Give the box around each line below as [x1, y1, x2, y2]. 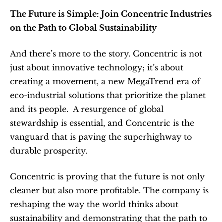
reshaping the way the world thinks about [10, 199, 178, 210]
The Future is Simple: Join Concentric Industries [10, 9, 212, 19]
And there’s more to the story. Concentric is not [10, 49, 202, 59]
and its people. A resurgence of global [10, 104, 164, 114]
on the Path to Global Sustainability [10, 23, 157, 33]
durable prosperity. [10, 146, 87, 156]
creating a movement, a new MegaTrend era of [10, 76, 200, 87]
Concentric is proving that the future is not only [10, 171, 205, 182]
